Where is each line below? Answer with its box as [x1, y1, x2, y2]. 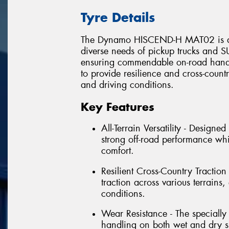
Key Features [81, 99, 154, 114]
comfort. [101, 145, 134, 157]
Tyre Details [81, 9, 155, 26]
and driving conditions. [81, 79, 174, 91]
